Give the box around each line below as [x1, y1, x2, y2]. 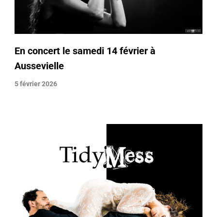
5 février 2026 [15, 80, 57, 88]
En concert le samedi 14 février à [15, 45, 155, 57]
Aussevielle [15, 60, 64, 72]
